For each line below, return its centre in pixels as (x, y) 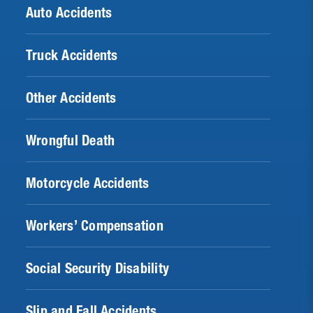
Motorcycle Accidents (88, 183)
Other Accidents (71, 98)
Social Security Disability (97, 269)
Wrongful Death (71, 141)
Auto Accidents (69, 13)
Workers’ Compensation (95, 226)
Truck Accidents (72, 56)
